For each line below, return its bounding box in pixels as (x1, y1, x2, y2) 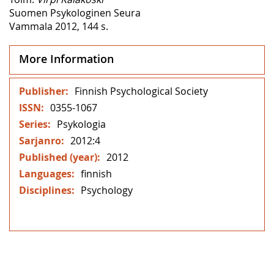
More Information (19, 51, 114, 66)
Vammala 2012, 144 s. (9, 19, 108, 33)
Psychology (81, 183, 133, 197)
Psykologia (57, 117, 106, 131)
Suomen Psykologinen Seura (9, 6, 141, 20)
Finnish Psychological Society (75, 84, 208, 98)
